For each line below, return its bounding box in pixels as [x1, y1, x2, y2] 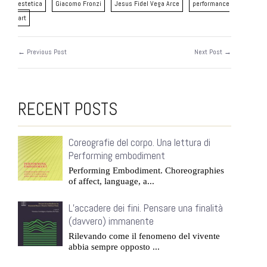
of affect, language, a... [69, 176, 154, 186]
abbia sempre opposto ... [69, 242, 160, 252]
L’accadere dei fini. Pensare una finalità [69, 201, 223, 215]
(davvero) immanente [69, 215, 154, 228]
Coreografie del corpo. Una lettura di [69, 136, 210, 149]
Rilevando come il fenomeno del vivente [69, 231, 220, 241]
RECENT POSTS [18, 98, 117, 120]
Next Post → [194, 47, 232, 57]
